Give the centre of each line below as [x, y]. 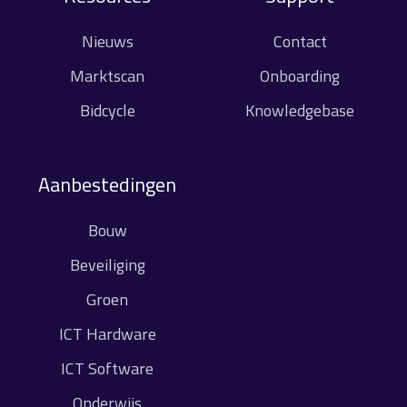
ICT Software [107, 369]
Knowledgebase [300, 110]
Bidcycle [107, 110]
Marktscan [107, 75]
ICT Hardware [107, 334]
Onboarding [300, 75]
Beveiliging [107, 265]
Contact [300, 41]
